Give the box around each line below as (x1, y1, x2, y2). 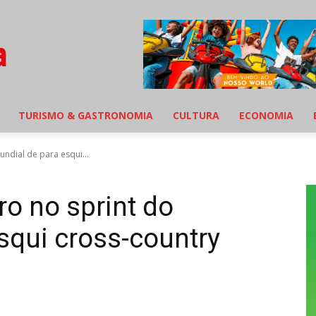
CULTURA (173, 109, 219, 123)
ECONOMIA (239, 109, 293, 123)
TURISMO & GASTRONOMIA (18, 109, 153, 123)
